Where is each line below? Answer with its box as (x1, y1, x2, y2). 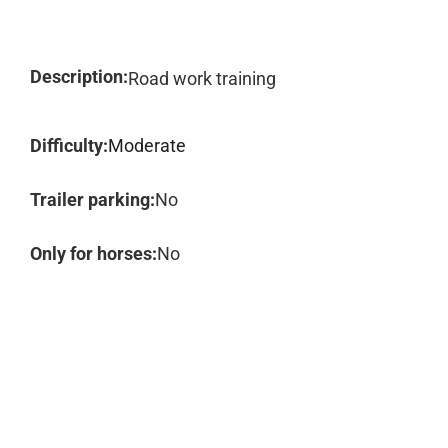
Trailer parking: (30, 189, 155, 210)
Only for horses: (30, 243, 157, 264)
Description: (30, 66, 128, 87)
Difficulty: (30, 135, 108, 156)
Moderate (108, 135, 186, 156)
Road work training (128, 68, 276, 89)
